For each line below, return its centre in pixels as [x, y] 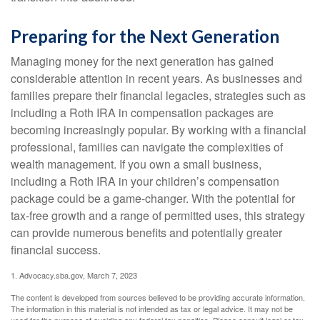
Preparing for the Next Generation [145, 36]
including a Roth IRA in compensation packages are [142, 112]
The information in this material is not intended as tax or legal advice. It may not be [152, 309]
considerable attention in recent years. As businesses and [156, 78]
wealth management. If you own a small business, [136, 164]
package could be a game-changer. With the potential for [153, 198]
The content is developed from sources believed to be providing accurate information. [158, 297]
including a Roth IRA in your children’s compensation [145, 181]
